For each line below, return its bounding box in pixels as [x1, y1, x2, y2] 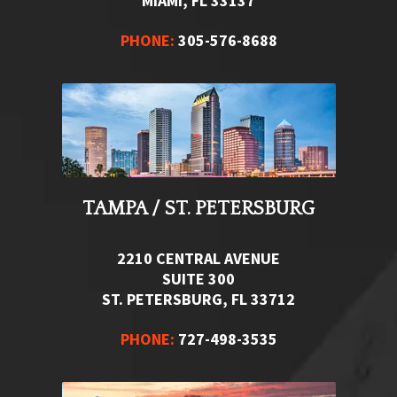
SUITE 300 [162, 268, 235, 289]
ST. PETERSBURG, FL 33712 [102, 288, 295, 309]
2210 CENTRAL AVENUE [117, 247, 280, 269]
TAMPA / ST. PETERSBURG [82, 197, 315, 220]
